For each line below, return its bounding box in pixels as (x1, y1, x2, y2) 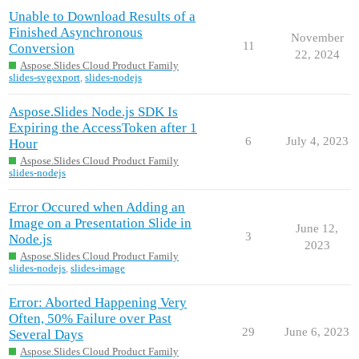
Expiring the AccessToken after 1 (9, 119, 197, 135)
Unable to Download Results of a (9, 8, 196, 24)
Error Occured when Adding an (9, 199, 185, 215)
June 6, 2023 (284, 325, 349, 338)
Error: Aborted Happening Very (9, 294, 187, 310)
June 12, (296, 221, 338, 235)
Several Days (9, 326, 83, 342)
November (290, 30, 344, 44)
